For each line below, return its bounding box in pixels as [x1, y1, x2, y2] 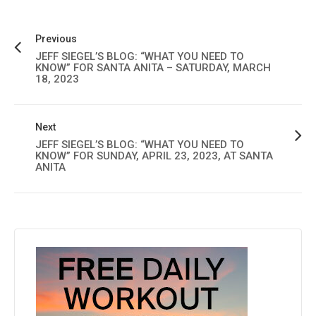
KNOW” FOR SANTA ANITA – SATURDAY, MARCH [35, 61, 271, 74]
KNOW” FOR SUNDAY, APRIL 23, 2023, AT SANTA [35, 149, 273, 162]
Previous [35, 32, 77, 44]
